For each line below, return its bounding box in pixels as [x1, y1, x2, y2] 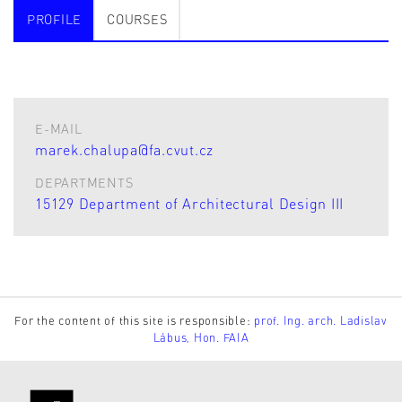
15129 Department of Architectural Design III [35, 193, 344, 213]
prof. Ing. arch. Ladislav [254, 312, 388, 328]
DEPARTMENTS [35, 174, 134, 191]
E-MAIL [35, 120, 83, 137]
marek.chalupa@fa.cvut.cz [35, 139, 214, 159]
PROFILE [26, 11, 83, 28]
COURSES [107, 11, 168, 28]
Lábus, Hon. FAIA [153, 329, 249, 345]
